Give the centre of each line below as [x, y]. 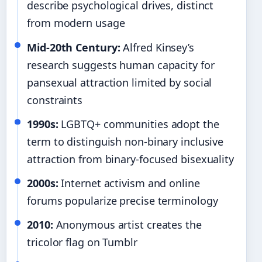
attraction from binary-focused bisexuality [130, 159]
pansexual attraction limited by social [120, 82]
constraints [55, 100]
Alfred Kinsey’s [157, 47]
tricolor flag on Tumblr [82, 242]
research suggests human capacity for [121, 65]
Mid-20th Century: [74, 47]
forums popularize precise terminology [123, 201]
